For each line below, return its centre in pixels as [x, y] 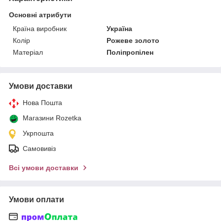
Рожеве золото [133, 40]
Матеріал [28, 52]
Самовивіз [39, 148]
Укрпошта [38, 133]
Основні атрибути [40, 15]
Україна [120, 28]
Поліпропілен [130, 52]
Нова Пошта [42, 102]
